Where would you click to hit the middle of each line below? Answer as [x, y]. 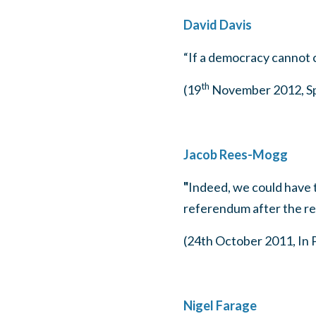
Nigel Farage [220, 305]
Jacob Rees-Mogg [235, 154]
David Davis [217, 25]
